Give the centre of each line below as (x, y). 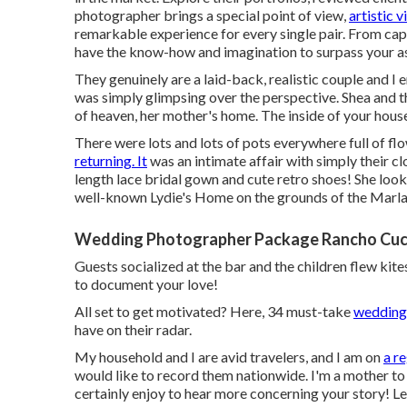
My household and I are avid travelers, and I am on (229, 357)
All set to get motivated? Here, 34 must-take (214, 311)
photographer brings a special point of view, (212, 15)
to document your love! (146, 284)
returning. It (111, 160)
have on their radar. (133, 329)
